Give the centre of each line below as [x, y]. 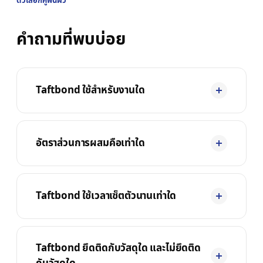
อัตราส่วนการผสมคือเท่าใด [90, 143]
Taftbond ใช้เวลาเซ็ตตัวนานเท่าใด [106, 196]
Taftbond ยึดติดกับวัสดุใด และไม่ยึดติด [118, 248]
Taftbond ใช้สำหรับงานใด [90, 90]
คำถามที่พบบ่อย [71, 40]
